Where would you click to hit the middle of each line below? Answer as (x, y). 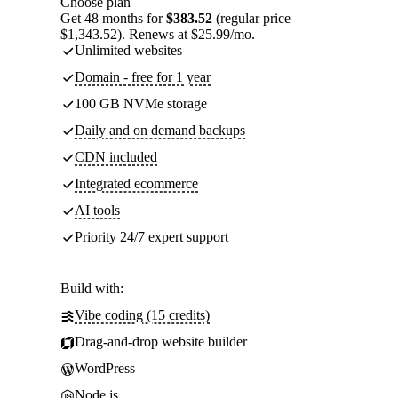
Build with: (92, 289)
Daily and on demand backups (160, 131)
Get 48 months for (113, 19)
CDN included (116, 157)
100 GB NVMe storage (141, 104)
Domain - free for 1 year (143, 77)
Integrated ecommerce (136, 184)
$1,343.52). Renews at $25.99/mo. (158, 35)
